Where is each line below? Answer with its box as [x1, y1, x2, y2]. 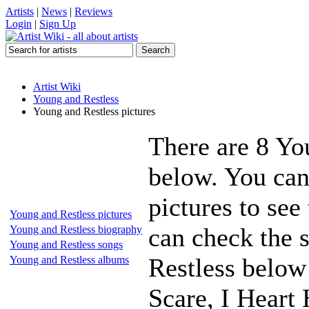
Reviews [74, 6, 112, 17]
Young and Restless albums [10, 254, 129, 266]
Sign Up [39, 18, 76, 30]
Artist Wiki [33, 81, 81, 92]
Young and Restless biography [10, 223, 142, 235]
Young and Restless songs [10, 239, 123, 250]
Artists [6, 6, 34, 17]
